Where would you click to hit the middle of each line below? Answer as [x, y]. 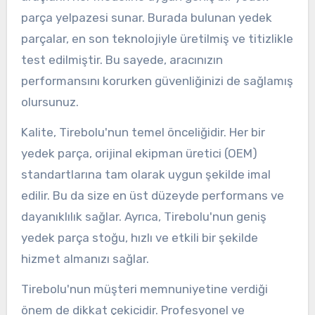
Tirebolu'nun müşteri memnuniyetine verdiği [144, 289]
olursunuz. [50, 102]
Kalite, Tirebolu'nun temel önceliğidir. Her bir [143, 133]
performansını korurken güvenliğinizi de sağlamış [157, 81]
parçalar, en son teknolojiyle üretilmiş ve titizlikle [157, 39]
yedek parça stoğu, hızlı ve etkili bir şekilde [139, 238]
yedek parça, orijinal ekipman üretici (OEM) [139, 154]
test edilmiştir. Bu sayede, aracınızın [122, 60]
